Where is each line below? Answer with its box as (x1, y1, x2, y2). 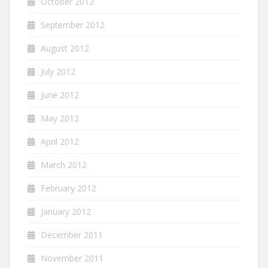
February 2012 (41, 182, 96, 194)
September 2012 (41, 19, 105, 31)
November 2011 (41, 252, 103, 264)
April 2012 (41, 136, 79, 148)
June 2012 (41, 89, 79, 101)
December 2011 (41, 229, 103, 241)
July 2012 (41, 66, 75, 78)
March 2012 (41, 159, 87, 171)
